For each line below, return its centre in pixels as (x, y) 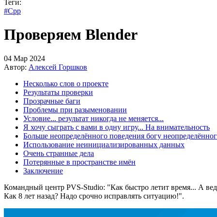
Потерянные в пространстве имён (79, 162)
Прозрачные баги (52, 101)
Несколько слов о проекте (66, 83)
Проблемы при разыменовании (75, 109)
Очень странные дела (59, 153)
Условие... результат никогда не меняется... (93, 118)
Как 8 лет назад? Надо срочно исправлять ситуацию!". (94, 196)
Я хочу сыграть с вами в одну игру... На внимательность (116, 127)
